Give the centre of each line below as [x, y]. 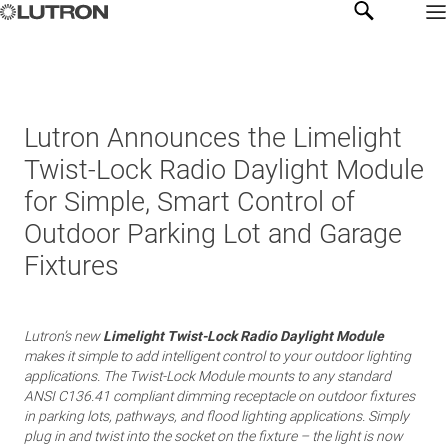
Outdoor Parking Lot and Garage [213, 234]
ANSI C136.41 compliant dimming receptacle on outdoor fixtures [219, 396]
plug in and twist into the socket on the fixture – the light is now [213, 436]
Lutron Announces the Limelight [213, 138]
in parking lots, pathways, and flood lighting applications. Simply [216, 416]
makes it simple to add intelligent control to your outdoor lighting [217, 356]
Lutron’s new [63, 336]
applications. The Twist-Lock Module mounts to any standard [207, 376]
